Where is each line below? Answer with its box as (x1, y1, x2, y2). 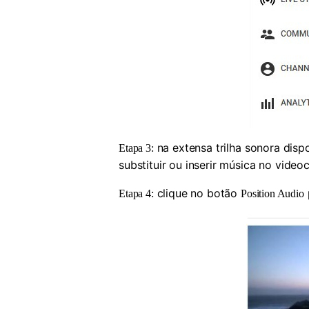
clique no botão (153, 186, 241, 200)
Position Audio (241, 188, 304, 199)
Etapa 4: (119, 188, 154, 199)
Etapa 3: (119, 142, 154, 154)
